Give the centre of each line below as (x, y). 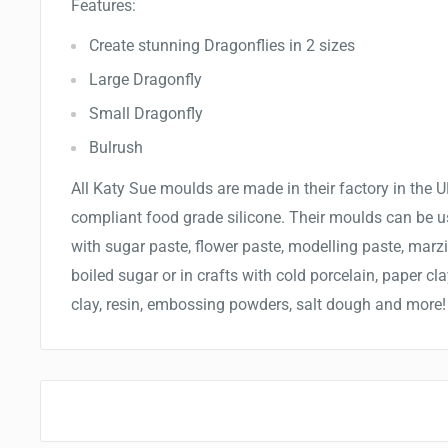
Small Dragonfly (146, 114)
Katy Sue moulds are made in (198, 188)
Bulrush (116, 148)
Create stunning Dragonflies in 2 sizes (222, 46)
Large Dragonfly (145, 80)
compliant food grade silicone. (180, 217)
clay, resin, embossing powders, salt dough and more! (258, 304)
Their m (316, 217)
